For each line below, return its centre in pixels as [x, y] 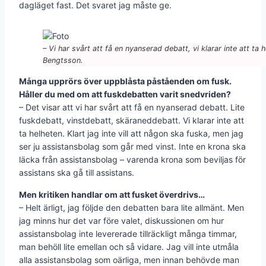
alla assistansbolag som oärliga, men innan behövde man [129, 259]
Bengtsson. [63, 60]
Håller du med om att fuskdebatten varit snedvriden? [125, 94]
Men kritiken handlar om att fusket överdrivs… [112, 194]
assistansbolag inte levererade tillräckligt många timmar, [128, 233]
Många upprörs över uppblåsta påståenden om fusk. [125, 81]
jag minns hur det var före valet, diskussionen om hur [121, 220]
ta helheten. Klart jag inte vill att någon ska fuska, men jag [131, 133]
